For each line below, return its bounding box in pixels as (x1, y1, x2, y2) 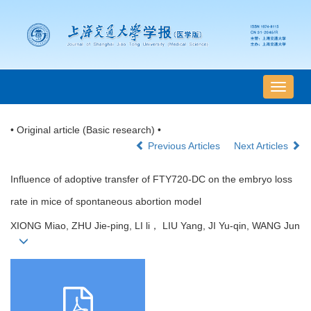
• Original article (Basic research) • (10, 124, 161, 136)
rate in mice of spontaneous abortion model (10, 196, 201, 208)
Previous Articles (145, 140, 223, 152)
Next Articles (234, 140, 291, 152)
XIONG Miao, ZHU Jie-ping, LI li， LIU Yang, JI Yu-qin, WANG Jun (10, 220, 300, 232)
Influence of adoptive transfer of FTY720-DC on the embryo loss (10, 174, 292, 185)
